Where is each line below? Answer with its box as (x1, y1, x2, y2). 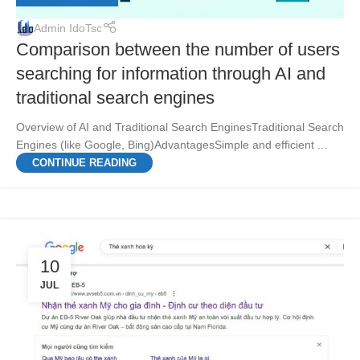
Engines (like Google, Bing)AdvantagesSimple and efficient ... (16, 138, 327, 152)
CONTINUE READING (32, 157, 137, 170)
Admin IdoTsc (34, 21, 102, 35)
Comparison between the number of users (16, 39, 340, 60)
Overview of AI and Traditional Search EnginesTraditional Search (16, 121, 344, 134)
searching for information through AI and (16, 63, 325, 84)
